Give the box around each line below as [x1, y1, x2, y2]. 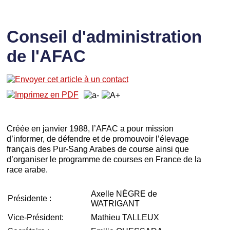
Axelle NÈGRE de [90, 188, 157, 198]
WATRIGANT [90, 198, 140, 208]
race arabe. [6, 164, 48, 174]
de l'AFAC [6, 46, 86, 66]
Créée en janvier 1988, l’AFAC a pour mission [6, 123, 174, 133]
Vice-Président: [7, 212, 66, 222]
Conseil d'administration [6, 27, 202, 46]
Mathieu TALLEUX [90, 212, 159, 222]
